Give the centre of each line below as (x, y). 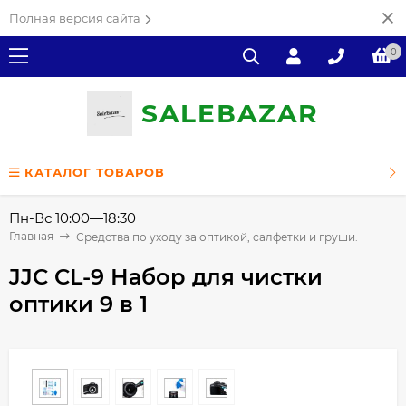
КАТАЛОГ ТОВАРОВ (95, 172)
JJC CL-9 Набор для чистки (166, 276)
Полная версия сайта (75, 18)
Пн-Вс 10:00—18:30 (72, 218)
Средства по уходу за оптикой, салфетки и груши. (217, 237)
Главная (31, 236)
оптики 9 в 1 (78, 304)
